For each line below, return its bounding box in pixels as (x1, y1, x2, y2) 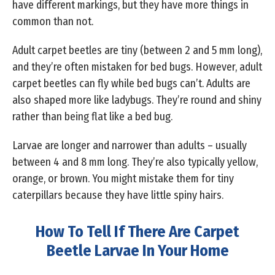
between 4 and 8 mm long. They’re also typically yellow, (12, 155, 258, 169)
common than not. (12, 15, 96, 29)
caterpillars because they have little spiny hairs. (12, 188, 226, 203)
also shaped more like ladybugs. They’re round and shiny (12, 93, 261, 107)
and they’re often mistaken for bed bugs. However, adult (12, 60, 262, 74)
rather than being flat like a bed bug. (12, 110, 175, 124)
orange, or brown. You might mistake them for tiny (12, 172, 234, 186)
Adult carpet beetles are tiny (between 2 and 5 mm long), (12, 44, 262, 58)
